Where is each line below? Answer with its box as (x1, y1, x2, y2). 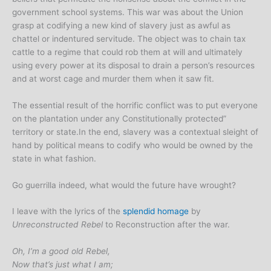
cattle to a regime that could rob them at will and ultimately (12, 47, 243, 57)
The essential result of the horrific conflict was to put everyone (12, 100, 258, 110)
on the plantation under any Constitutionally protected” (12, 113, 226, 123)
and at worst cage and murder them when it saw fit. (12, 73, 214, 83)
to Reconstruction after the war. (103, 220, 230, 230)
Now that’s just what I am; (12, 260, 113, 270)
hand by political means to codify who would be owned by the (12, 140, 253, 150)
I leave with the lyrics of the (12, 206, 123, 217)
